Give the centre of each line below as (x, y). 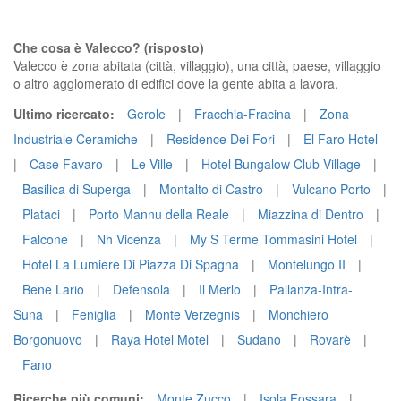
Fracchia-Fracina (243, 114)
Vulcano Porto (331, 189)
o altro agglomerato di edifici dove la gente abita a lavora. (176, 83)
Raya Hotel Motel (160, 339)
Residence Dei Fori (221, 139)
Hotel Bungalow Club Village (281, 164)
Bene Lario (53, 289)
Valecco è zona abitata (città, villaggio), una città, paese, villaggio (197, 65)
